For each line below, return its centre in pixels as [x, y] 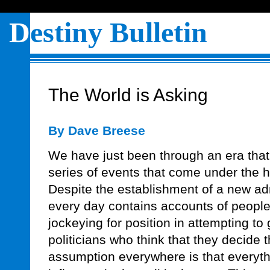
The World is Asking [128, 95]
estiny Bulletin [119, 32]
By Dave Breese [97, 131]
